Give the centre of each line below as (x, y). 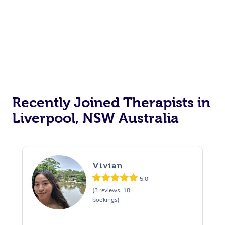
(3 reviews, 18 (111, 191)
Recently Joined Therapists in (111, 102)
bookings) (106, 200)
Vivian (107, 166)
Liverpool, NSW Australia (95, 118)
